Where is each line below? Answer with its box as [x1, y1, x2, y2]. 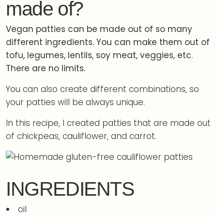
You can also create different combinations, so [6, 83, 199, 95]
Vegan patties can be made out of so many [6, 23, 192, 35]
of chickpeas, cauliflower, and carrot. [6, 130, 156, 142]
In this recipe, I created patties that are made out [6, 117, 211, 129]
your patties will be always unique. [6, 96, 145, 108]
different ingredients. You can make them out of [6, 36, 210, 48]
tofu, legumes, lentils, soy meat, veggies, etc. [6, 49, 193, 61]
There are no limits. [6, 62, 85, 74]
